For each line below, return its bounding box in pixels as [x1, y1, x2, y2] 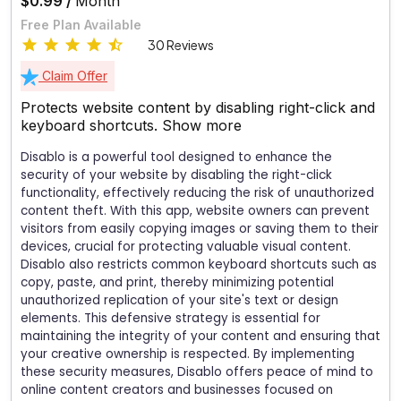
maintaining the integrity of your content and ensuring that [21, 327, 380, 345]
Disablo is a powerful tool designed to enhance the [21, 148, 332, 166]
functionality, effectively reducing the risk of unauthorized [21, 183, 374, 201]
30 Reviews [148, 36, 214, 53]
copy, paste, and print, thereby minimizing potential [21, 273, 334, 291]
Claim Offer [38, 67, 107, 83]
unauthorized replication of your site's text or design [21, 291, 338, 309]
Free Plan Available [21, 16, 141, 32]
